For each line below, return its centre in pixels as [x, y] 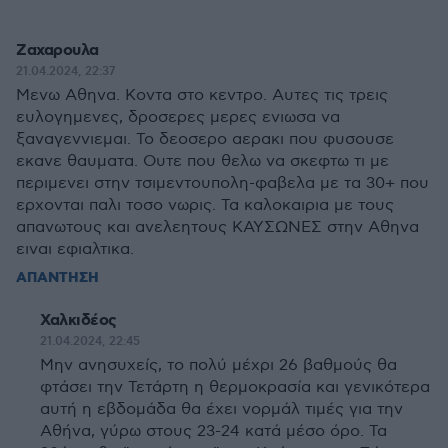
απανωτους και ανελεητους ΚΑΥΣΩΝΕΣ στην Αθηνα [217, 227]
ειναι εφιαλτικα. [75, 249]
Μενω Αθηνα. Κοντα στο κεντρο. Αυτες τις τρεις [202, 95]
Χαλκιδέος [78, 320]
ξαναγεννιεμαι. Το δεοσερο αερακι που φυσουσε [205, 139]
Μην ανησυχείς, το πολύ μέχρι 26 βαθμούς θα [218, 365]
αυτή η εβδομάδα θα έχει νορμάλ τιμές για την [221, 409]
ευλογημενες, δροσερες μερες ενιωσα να [178, 117]
